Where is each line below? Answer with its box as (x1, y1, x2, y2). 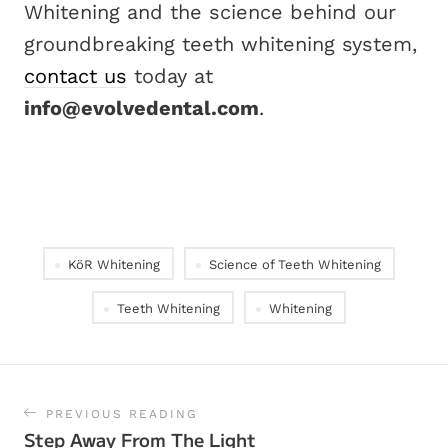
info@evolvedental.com (24, 96, 259, 120)
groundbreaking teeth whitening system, (24, 32, 417, 56)
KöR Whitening (68, 257, 160, 272)
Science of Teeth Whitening (209, 257, 381, 272)
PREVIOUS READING (46, 407, 198, 421)
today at (127, 64, 213, 88)
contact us (24, 64, 127, 88)
